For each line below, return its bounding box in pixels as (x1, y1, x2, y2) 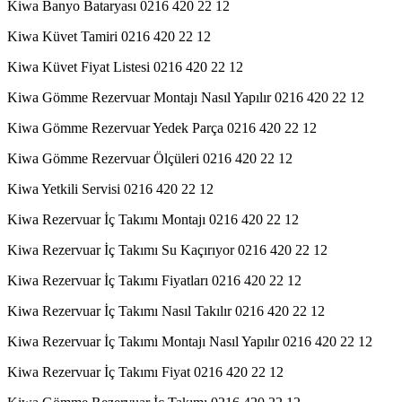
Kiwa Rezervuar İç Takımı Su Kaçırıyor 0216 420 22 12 (7, 241, 328, 258)
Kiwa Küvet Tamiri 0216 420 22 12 (7, 28, 211, 44)
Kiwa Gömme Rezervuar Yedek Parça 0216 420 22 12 (7, 119, 317, 135)
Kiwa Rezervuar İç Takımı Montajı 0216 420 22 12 (7, 211, 299, 227)
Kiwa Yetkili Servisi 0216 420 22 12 (7, 180, 214, 197)
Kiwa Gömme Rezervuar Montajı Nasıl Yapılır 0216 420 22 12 (7, 89, 364, 105)
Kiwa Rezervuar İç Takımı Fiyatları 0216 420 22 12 (7, 272, 301, 288)
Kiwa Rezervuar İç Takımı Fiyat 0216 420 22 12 (7, 363, 284, 380)
